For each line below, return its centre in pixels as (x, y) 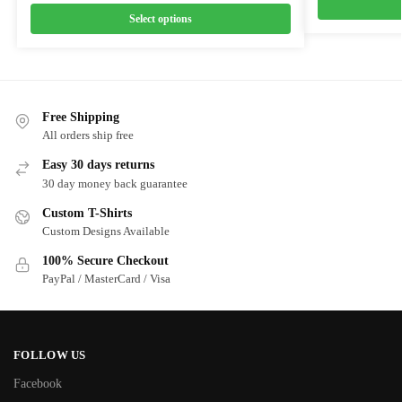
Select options (160, 18)
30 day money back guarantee (115, 183)
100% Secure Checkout (105, 260)
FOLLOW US (50, 354)
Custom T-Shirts (87, 213)
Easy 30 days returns (98, 165)
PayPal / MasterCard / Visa (106, 279)
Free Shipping (81, 117)
